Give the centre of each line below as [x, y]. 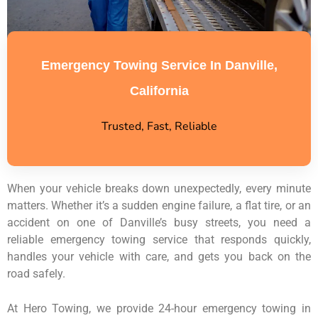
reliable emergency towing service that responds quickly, [159, 239]
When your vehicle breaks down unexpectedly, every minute [159, 188]
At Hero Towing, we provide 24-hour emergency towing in [159, 308]
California [159, 91]
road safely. [36, 273]
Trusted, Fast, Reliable [159, 126]
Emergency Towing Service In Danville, [159, 65]
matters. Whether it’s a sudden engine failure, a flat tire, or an [159, 205]
